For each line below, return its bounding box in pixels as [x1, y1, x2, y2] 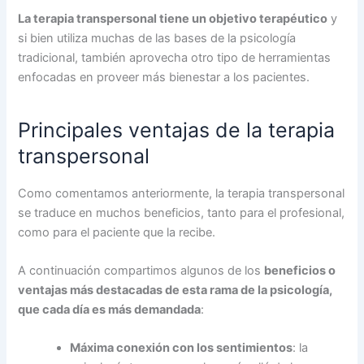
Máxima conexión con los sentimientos [70, 340, 293, 356]
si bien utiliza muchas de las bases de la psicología [18, 30, 297, 45]
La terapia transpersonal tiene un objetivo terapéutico [18, 11, 328, 26]
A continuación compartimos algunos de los [18, 262, 265, 278]
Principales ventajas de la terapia [18, 118, 336, 143]
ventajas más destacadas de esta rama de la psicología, [18, 282, 333, 297]
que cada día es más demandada [18, 301, 201, 317]
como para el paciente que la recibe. [18, 224, 219, 240]
